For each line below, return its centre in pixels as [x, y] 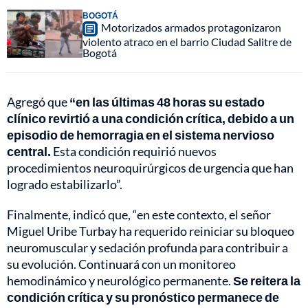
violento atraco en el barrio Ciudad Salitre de [187, 42]
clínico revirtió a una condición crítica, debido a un [151, 119]
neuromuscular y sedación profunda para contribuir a [147, 248]
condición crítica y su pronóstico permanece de [143, 297]
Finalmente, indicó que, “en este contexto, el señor [139, 215]
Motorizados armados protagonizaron [191, 27]
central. [29, 152]
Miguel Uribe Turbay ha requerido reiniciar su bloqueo [151, 231]
